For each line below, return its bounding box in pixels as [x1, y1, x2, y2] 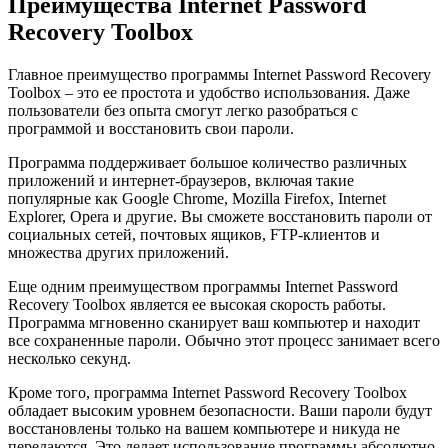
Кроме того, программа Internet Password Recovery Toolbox [8, 384, 407, 402]
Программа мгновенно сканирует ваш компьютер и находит [8, 314, 420, 332]
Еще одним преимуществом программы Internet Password [8, 278, 398, 296]
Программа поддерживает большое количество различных [8, 154, 407, 172]
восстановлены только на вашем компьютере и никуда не [8, 420, 400, 438]
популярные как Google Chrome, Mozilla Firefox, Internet [8, 190, 386, 208]
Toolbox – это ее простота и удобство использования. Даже [8, 84, 410, 102]
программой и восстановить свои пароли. [8, 120, 294, 138]
